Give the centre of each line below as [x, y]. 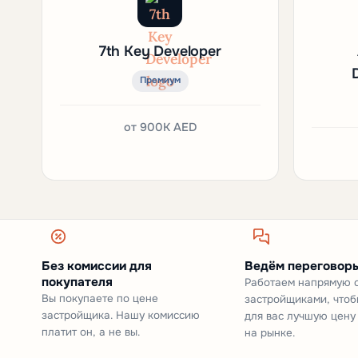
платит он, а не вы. [91, 332]
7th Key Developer [160, 51]
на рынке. [270, 332]
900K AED [168, 127]
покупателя [77, 281]
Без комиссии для [97, 265]
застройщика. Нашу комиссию [121, 315]
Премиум [160, 81]
